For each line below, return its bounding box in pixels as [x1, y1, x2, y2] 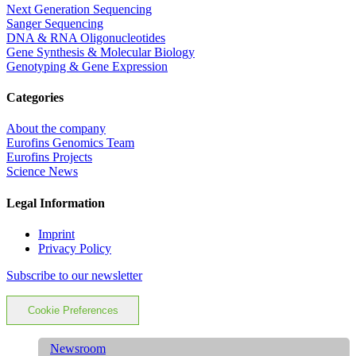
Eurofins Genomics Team [6, 136, 134, 150]
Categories [6, 91, 64, 105]
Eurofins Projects [6, 150, 92, 164]
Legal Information [6, 195, 105, 210]
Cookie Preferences [27, 304, 118, 317]
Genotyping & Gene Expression [6, 59, 168, 73]
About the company [6, 122, 106, 136]
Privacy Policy [38, 241, 111, 255]
